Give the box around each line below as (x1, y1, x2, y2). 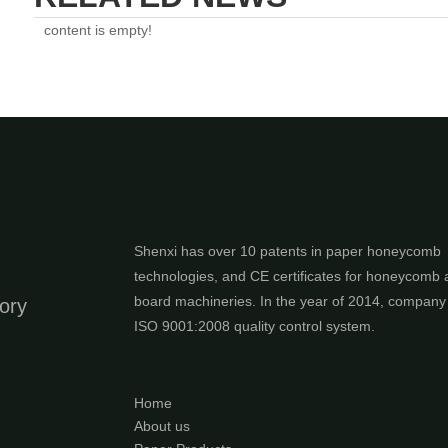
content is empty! (44, 22, 152, 39)
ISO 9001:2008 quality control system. (134, 318, 375, 335)
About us (134, 418, 190, 435)
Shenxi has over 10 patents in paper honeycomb (134, 243, 441, 260)
